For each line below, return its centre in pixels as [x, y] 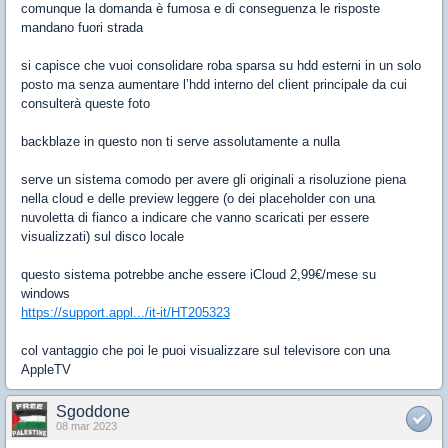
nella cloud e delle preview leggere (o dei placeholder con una [198, 198]
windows [45, 293]
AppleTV [46, 369]
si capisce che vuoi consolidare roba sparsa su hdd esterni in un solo [221, 65]
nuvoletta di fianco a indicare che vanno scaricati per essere [195, 217]
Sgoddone [93, 411]
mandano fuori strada [82, 27]
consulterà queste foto [85, 103]
